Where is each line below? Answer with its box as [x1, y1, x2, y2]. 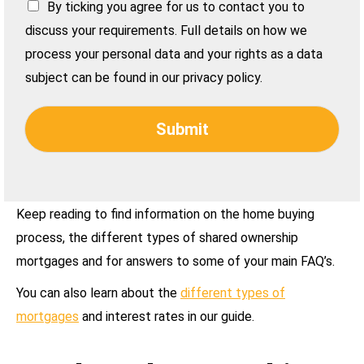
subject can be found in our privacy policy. [25, 70, 262, 85]
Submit [155, 119, 209, 139]
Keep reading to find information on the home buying [16, 206, 314, 222]
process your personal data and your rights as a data [25, 46, 323, 62]
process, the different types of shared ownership [16, 229, 298, 245]
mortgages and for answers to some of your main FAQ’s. [16, 253, 335, 269]
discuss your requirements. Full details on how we [25, 23, 307, 38]
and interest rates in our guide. [79, 308, 254, 324]
